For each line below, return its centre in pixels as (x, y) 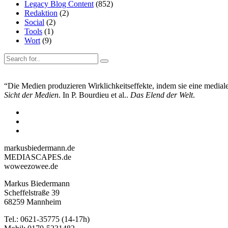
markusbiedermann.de (39, 148)
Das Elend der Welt (162, 95)
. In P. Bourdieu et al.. (94, 95)
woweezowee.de (31, 166)
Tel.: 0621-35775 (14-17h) (47, 219)
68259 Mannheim (33, 202)
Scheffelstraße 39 (32, 192)
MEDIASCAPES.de (38, 157)
